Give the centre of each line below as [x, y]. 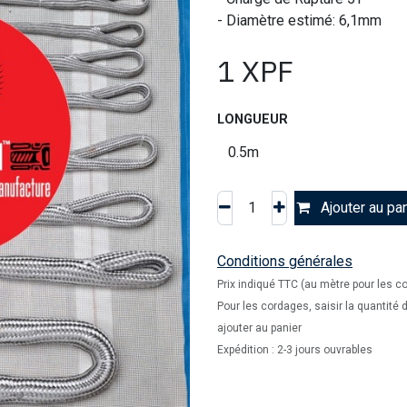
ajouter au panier [259, 328]
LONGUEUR [253, 119]
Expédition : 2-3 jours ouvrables [295, 350]
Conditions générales [285, 261]
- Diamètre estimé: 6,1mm [299, 20]
